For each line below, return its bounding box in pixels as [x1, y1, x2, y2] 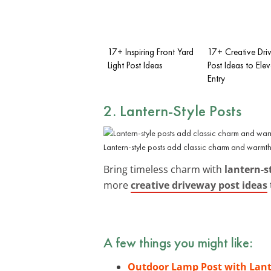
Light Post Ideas [108, 59, 162, 71]
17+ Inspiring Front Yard [108, 45, 194, 58]
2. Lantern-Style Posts [103, 100, 241, 121]
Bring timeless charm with [103, 162, 224, 176]
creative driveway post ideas [131, 178, 267, 192]
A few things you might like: [103, 233, 253, 252]
